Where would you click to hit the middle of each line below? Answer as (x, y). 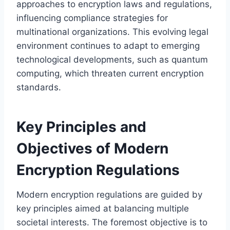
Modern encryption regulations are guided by (109, 194)
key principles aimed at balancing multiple (103, 208)
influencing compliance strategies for (92, 18)
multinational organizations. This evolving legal (112, 32)
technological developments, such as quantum (112, 59)
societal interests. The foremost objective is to (112, 222)
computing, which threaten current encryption (110, 73)
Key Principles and (81, 127)
